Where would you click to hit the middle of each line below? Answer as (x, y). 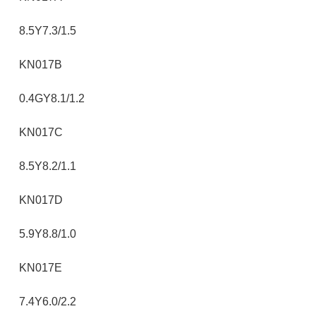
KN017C (41, 132)
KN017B (41, 65)
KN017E (41, 268)
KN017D (41, 200)
